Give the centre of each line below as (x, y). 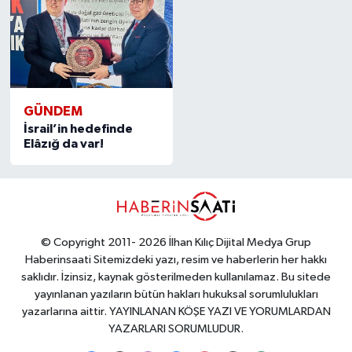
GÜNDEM (53, 111)
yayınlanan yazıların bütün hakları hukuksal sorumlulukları (176, 294)
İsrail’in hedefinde (78, 128)
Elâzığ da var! (63, 143)
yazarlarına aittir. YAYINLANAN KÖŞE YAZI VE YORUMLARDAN (176, 311)
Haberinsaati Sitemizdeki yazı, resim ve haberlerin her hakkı (176, 259)
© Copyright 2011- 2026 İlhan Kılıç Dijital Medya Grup (176, 242)
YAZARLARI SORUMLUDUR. (176, 328)
